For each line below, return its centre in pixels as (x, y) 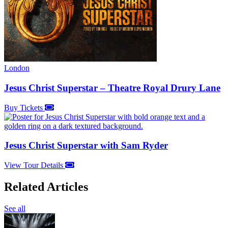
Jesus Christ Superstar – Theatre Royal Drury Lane (112, 88)
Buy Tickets (24, 107)
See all (15, 208)
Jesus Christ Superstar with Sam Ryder (86, 146)
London (17, 68)
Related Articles (46, 187)
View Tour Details (35, 165)
